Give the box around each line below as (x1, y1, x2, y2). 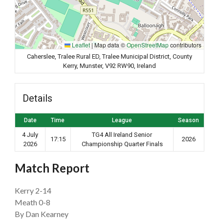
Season (178, 116, 199, 124)
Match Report (15, 160, 89, 175)
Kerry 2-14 (15, 185, 51, 195)
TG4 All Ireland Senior (92, 131, 152, 138)
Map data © (93, 40, 127, 49)
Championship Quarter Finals (81, 140, 163, 148)
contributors (169, 40, 201, 49)
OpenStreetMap (127, 40, 169, 49)
